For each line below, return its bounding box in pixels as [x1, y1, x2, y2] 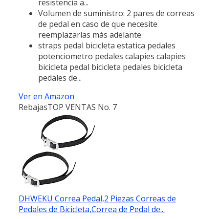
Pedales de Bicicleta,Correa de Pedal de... [19, 203, 165, 215]
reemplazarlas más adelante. [38, 29, 143, 40]
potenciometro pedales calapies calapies [38, 50, 186, 62]
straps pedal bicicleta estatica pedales [38, 40, 175, 51]
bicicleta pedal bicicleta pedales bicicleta [38, 61, 182, 72]
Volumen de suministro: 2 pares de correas [38, 7, 195, 19]
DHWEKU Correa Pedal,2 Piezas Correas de [19, 193, 176, 204]
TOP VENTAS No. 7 [47, 101, 117, 112]
